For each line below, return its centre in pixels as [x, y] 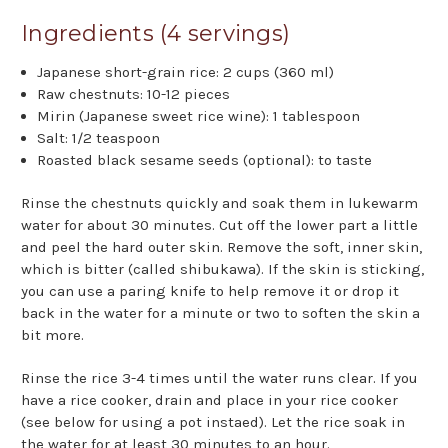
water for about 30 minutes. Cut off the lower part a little [219, 225]
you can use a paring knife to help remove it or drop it [210, 291]
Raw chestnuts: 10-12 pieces [134, 94]
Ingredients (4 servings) [155, 34]
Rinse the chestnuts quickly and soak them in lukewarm [219, 203]
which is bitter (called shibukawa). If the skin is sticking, [222, 269]
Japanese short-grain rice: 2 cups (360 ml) [186, 72]
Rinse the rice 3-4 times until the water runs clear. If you [219, 378]
